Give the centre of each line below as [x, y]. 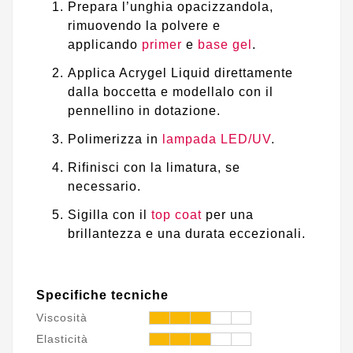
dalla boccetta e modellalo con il [171, 91]
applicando [105, 44]
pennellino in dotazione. [144, 110]
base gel [225, 44]
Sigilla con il [110, 214]
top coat [176, 214]
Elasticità [62, 339]
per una [228, 214]
